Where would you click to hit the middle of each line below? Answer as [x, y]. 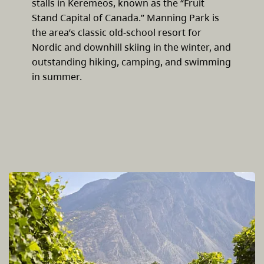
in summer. [57, 76]
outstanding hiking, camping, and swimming [131, 62]
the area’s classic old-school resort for [117, 32]
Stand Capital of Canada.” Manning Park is [126, 17]
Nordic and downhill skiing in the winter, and [131, 47]
